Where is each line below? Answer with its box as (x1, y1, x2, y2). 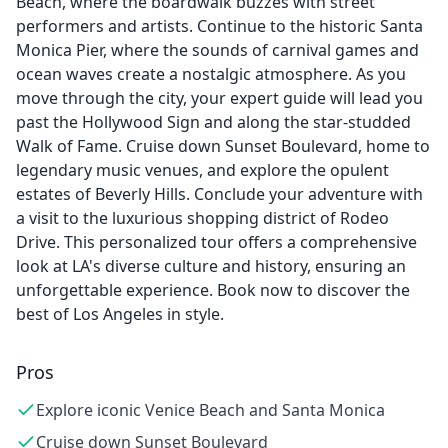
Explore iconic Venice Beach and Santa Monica (36, 399, 385, 421)
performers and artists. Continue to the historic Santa (16, 15, 423, 37)
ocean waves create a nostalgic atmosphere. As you (16, 63, 406, 85)
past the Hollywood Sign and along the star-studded (16, 111, 411, 133)
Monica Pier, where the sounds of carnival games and (16, 39, 419, 61)
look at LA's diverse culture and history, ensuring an (16, 255, 406, 277)
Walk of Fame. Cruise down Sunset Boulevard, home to (16, 135, 430, 157)
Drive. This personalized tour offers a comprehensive (16, 231, 417, 253)
